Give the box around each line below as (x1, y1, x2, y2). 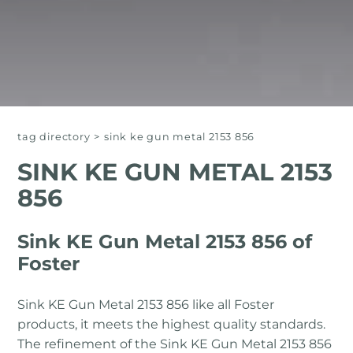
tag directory (17, 131, 91, 143)
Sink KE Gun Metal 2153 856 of (17, 230, 313, 254)
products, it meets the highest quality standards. (17, 317, 326, 333)
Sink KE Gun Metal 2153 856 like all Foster (17, 297, 275, 313)
